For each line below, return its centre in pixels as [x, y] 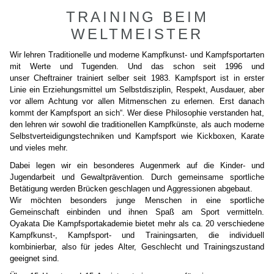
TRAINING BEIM [137, 17]
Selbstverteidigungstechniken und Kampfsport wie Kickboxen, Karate [137, 136]
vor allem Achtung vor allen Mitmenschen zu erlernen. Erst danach [137, 101]
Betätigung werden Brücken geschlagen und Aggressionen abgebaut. [131, 189]
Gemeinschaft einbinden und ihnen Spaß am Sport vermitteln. [137, 212]
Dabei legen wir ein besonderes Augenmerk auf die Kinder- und [137, 165]
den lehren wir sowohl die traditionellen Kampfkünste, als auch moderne [137, 124]
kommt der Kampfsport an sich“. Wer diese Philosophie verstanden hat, [137, 113]
